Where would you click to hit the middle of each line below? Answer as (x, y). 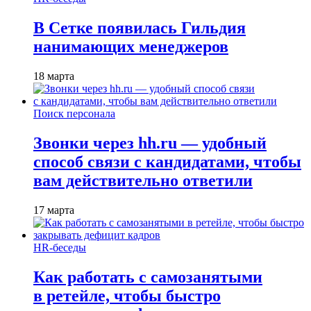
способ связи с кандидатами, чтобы (167, 161)
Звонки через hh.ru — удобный (150, 143)
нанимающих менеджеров (131, 47)
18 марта (54, 76)
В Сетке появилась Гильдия (140, 28)
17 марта (54, 210)
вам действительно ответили (143, 180)
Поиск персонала (74, 113)
